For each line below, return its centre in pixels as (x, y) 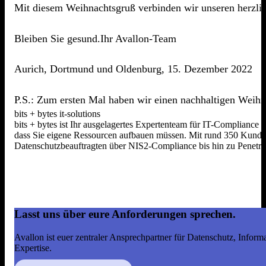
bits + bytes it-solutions (57, 113)
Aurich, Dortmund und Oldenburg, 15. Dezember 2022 (133, 69)
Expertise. (33, 248)
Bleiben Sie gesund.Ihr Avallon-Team (95, 38)
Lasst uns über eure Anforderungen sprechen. (125, 214)
